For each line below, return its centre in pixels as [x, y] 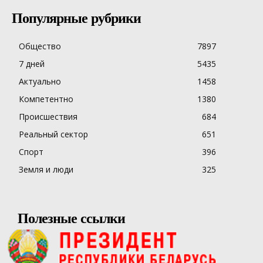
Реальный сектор [53, 134]
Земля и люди [46, 169]
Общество [40, 46]
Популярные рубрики [76, 18]
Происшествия [48, 116]
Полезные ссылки [71, 218]
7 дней [32, 63]
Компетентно [46, 99]
